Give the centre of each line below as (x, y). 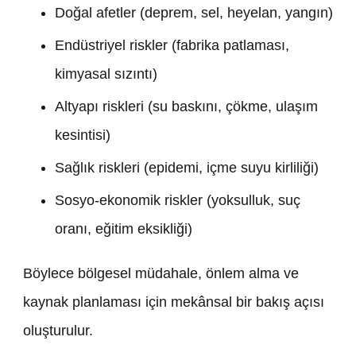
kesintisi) (83, 135)
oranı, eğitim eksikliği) (124, 229)
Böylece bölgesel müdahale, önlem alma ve (161, 274)
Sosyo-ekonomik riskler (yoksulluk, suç (178, 201)
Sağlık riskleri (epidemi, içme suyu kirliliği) (187, 168)
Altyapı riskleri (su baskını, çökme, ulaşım (186, 107)
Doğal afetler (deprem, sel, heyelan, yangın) (194, 13)
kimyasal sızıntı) (106, 74)
